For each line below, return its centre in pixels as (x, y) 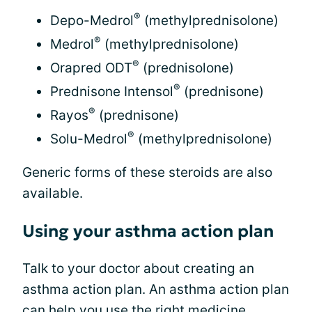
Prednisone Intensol (112, 92)
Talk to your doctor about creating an (138, 268)
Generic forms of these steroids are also (147, 172)
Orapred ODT (91, 68)
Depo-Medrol (92, 21)
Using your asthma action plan (148, 231)
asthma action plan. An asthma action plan (156, 289)
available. (53, 193)
